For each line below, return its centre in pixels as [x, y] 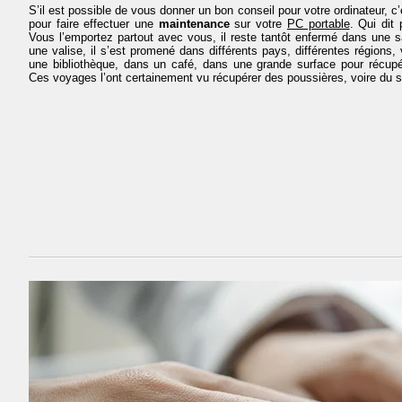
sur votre [258, 23]
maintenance [194, 23]
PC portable [318, 23]
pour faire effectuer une [94, 23]
